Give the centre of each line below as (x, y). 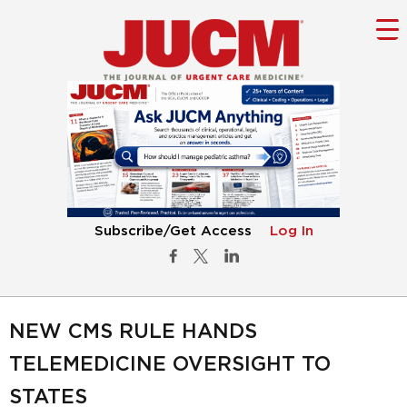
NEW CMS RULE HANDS (133, 332)
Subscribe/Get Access (173, 232)
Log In (291, 232)
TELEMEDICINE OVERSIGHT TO (170, 365)
